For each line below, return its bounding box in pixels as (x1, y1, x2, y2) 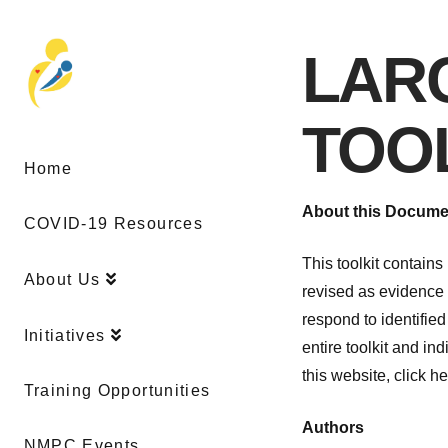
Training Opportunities (23, 381, 211, 399)
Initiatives (23, 326, 106, 344)
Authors (301, 418, 364, 436)
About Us (23, 270, 101, 288)
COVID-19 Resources (23, 214, 203, 232)
